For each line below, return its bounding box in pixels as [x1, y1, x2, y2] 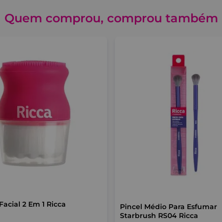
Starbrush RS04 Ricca [119, 211, 198, 220]
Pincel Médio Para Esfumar [119, 202, 217, 211]
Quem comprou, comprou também [4, 11, 218, 25]
